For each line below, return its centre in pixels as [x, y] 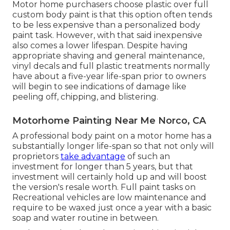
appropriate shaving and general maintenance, [108, 55]
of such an [148, 156]
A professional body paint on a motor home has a [112, 136]
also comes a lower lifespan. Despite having [100, 45]
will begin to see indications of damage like [99, 86]
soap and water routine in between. [85, 218]
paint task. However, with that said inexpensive [107, 35]
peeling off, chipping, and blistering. [85, 97]
